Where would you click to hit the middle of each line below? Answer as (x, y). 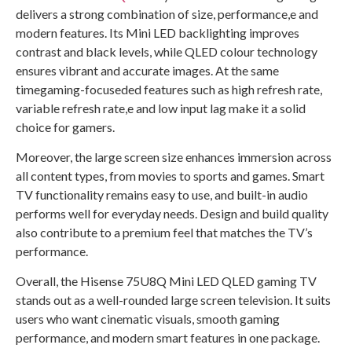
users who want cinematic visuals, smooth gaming (148, 319)
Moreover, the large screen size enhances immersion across (174, 156)
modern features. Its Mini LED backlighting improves (158, 32)
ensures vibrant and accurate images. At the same (147, 70)
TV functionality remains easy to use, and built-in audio (162, 194)
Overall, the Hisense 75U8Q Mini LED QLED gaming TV (166, 281)
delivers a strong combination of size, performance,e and (167, 13)
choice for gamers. (65, 126)
